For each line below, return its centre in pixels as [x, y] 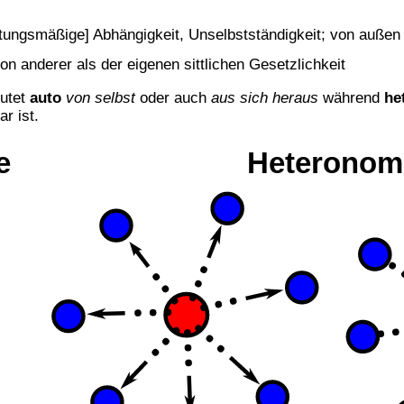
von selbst [101, 98]
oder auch [174, 98]
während [352, 98]
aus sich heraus [265, 98]
